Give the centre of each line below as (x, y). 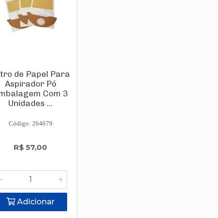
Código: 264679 (30, 123)
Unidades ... (31, 103)
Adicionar (35, 202)
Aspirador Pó (30, 84)
